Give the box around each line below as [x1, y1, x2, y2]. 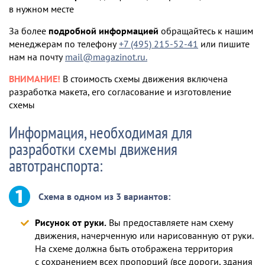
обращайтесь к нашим [159, 25, 253, 37]
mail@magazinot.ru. [65, 51, 147, 63]
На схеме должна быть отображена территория [35, 243, 233, 254]
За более [9, 25, 49, 37]
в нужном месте [9, 3, 74, 15]
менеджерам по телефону [9, 38, 119, 50]
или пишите [198, 38, 250, 50]
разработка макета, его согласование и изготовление [9, 86, 231, 98]
